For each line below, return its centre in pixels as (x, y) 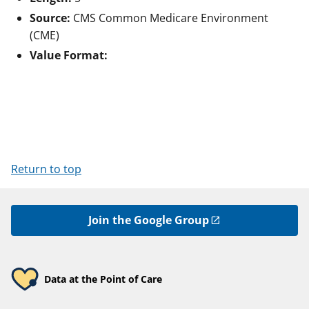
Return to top (46, 169)
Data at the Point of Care (103, 279)
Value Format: (69, 56)
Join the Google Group (148, 220)
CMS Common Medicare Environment (171, 18)
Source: (51, 18)
